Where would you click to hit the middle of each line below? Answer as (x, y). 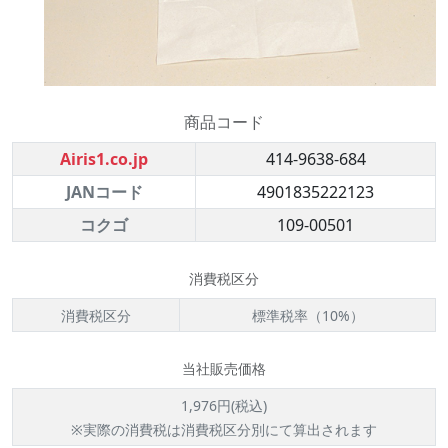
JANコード (104, 192)
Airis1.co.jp (104, 159)
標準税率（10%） (307, 315)
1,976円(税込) (224, 405)
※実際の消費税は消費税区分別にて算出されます (224, 429)
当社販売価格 (224, 368)
